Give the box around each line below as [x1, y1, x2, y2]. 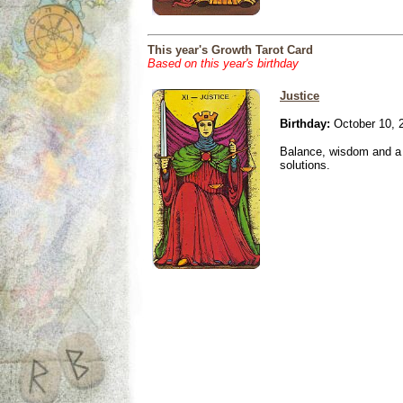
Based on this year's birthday [148, 57, 299, 70]
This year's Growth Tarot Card [148, 43, 313, 57]
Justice [280, 89, 319, 103]
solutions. [280, 158, 330, 172]
